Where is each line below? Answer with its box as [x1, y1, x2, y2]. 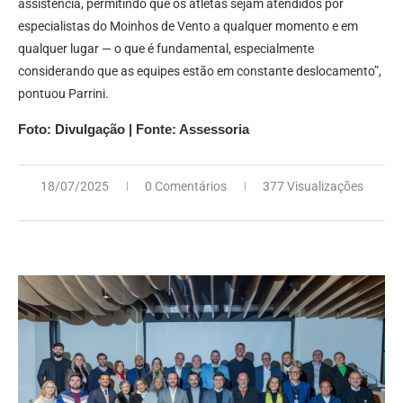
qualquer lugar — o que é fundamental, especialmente [18, 40, 314, 56]
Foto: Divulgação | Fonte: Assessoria [18, 121, 249, 137]
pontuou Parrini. [18, 85, 109, 101]
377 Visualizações [262, 178, 363, 193]
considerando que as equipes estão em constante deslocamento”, [18, 63, 381, 78]
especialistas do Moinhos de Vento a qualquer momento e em [18, 18, 358, 33]
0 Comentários [144, 178, 227, 193]
